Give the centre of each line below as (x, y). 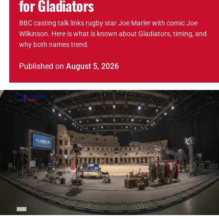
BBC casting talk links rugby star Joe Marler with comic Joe (108, 23)
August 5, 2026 (92, 66)
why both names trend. (54, 44)
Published (36, 66)
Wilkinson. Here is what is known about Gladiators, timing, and (113, 34)
